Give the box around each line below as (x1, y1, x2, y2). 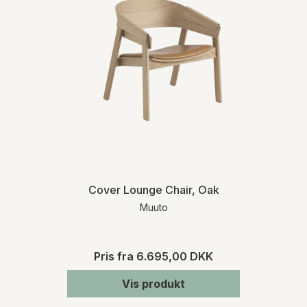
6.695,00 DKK (136, 249, 213, 263)
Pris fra (94, 249, 136, 263)
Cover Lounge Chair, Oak (88, 182, 219, 197)
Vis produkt (122, 276, 185, 291)
